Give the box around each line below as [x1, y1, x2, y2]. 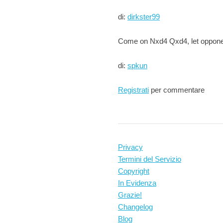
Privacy [118, 143, 143, 151]
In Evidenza [118, 179, 156, 187]
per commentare [149, 86, 205, 94]
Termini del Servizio [118, 155, 181, 163]
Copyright [118, 167, 149, 175]
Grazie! [118, 191, 142, 199]
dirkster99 [127, 12, 160, 21]
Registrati [118, 86, 149, 94]
